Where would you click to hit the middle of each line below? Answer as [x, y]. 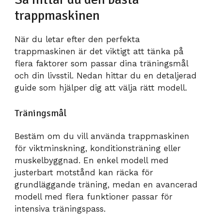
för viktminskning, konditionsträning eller [98, 148]
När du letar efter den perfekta [77, 39]
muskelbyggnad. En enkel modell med [92, 161]
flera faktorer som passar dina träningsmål [101, 63]
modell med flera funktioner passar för [93, 197]
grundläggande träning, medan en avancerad [106, 185]
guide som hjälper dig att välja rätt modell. [101, 87]
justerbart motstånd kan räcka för [84, 173]
